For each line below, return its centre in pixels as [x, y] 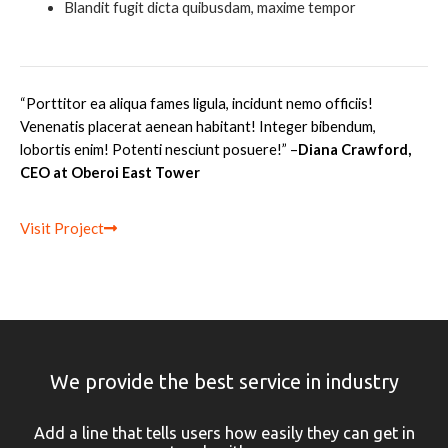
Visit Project [62, 228]
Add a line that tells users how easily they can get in [224, 433]
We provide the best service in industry [224, 382]
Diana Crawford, [354, 149]
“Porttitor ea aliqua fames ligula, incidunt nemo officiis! [196, 103]
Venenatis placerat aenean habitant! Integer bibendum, [198, 126]
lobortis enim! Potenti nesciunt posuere [148, 149]
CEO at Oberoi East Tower [110, 172]
